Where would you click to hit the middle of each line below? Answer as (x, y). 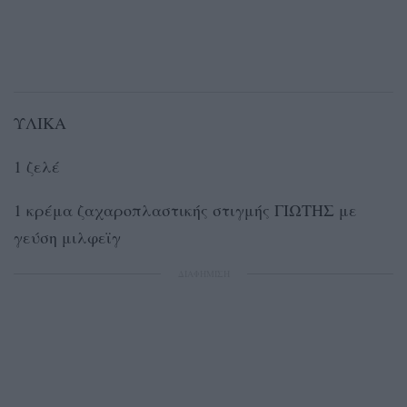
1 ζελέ (37, 167)
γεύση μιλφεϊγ (67, 238)
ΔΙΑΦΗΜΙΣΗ (203, 274)
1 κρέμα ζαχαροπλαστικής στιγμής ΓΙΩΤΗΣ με (185, 210)
